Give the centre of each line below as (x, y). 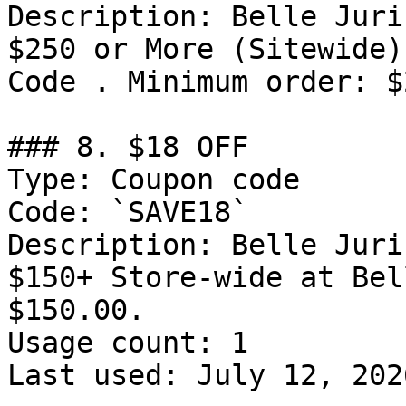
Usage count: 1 (128, 343)
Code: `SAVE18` (128, 212)
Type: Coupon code (154, 179)
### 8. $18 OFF (128, 147)
